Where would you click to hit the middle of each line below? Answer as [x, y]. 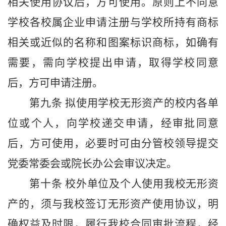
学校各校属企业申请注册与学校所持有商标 [113, 22]
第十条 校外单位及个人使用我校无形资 [124, 184]
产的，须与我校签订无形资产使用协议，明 [113, 204]
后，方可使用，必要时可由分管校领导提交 [113, 144]
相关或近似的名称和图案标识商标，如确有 [113, 43]
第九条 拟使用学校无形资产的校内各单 [124, 103]
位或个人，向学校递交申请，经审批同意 [113, 123]
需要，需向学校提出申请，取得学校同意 [113, 63]
